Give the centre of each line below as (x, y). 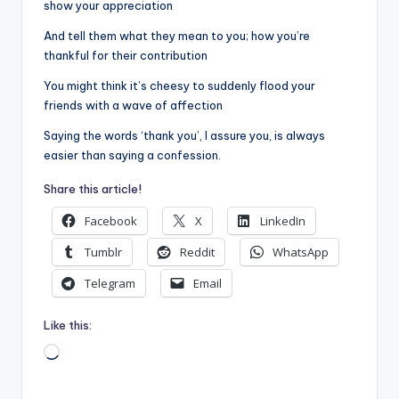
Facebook (111, 220)
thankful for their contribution (126, 55)
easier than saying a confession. (132, 155)
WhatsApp (301, 252)
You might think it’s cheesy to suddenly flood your (179, 85)
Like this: (68, 326)
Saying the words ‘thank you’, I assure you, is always (184, 135)
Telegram (110, 283)
